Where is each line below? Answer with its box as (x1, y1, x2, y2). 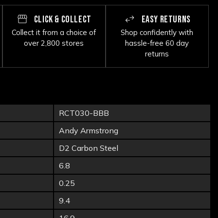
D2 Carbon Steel (59, 143, 118, 153)
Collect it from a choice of (12, 28, 96, 37)
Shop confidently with (121, 28, 194, 37)
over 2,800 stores (24, 38, 84, 48)
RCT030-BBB (59, 108, 109, 118)
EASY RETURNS (139, 14, 191, 25)
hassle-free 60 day (125, 38, 189, 48)
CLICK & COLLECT (32, 14, 91, 25)
